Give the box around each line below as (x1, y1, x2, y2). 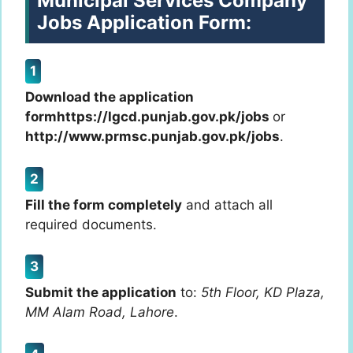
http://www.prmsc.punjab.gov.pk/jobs (25, 128, 280, 145)
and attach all (182, 196, 273, 213)
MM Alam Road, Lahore (25, 304, 174, 321)
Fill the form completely (25, 196, 182, 213)
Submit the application (25, 284, 176, 301)
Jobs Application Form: (37, 11, 251, 35)
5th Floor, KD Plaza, (201, 284, 325, 301)
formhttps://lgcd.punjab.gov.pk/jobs (25, 109, 273, 125)
